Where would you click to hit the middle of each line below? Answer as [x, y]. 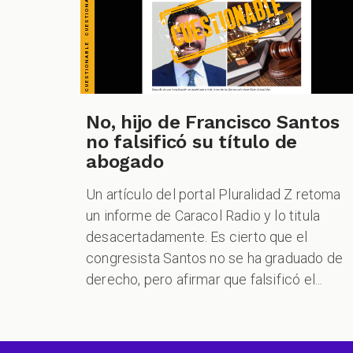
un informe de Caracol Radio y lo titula [203, 216]
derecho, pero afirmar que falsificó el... [204, 280]
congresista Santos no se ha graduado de [215, 258]
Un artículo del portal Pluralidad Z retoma [214, 195]
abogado [125, 162]
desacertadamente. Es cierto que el [197, 237]
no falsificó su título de [192, 142]
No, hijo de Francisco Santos [213, 123]
